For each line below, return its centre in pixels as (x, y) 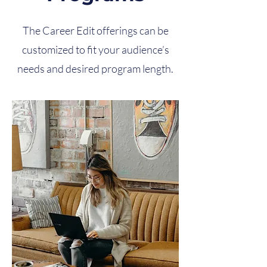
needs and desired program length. (95, 69)
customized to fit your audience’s (95, 49)
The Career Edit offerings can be (95, 30)
